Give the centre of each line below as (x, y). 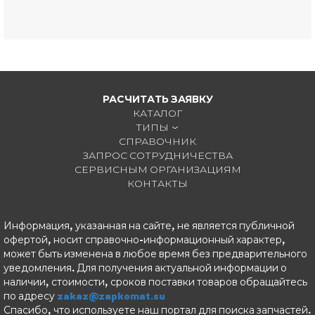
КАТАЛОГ (157, 113)
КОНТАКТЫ (157, 183)
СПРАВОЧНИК (157, 141)
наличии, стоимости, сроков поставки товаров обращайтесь (155, 282)
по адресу (30, 296)
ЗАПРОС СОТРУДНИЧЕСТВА (157, 155)
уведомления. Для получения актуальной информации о (145, 268)
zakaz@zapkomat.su (111, 296)
